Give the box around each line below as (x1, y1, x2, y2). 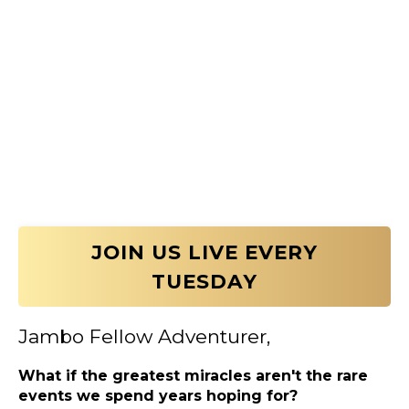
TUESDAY (152, 269, 257, 294)
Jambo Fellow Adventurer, (18, 325, 270, 349)
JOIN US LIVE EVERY (91, 240, 318, 265)
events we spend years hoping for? (18, 387, 298, 405)
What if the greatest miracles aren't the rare (18, 367, 368, 385)
